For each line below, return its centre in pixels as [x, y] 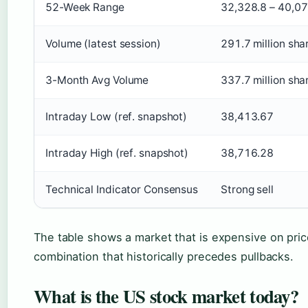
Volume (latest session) [103, 44]
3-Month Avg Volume [97, 80]
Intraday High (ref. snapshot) [117, 153]
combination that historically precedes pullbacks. [164, 257]
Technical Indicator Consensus [122, 190]
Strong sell [247, 190]
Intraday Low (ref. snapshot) [117, 117]
